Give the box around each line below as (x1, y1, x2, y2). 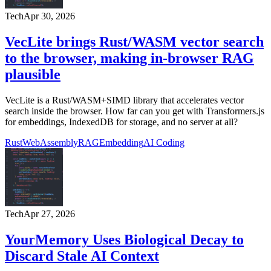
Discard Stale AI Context (5, 248, 159, 264)
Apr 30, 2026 (24, 11, 75, 22)
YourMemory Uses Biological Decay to (5, 232, 244, 248)
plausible (5, 67, 60, 83)
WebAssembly (22, 137, 78, 148)
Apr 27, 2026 (24, 209, 75, 220)
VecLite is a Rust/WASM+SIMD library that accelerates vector (5, 95, 244, 106)
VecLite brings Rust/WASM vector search (5, 34, 264, 50)
